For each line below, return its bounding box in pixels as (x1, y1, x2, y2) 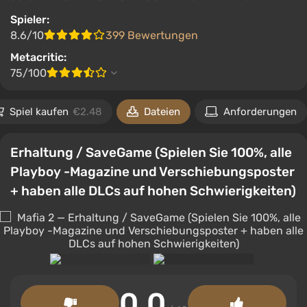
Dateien (144, 106, 180, 118)
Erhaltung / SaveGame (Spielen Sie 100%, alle (10, 145, 292, 160)
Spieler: (10, 13, 49, 26)
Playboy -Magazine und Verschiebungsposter (10, 164, 295, 180)
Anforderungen (223, 106, 297, 118)
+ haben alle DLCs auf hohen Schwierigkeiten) (10, 183, 296, 199)
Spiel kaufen (10, 106, 71, 118)
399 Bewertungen (106, 29, 198, 42)
